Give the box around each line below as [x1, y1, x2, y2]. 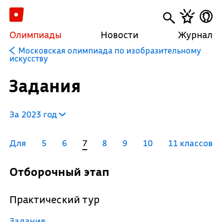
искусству [9, 53, 48, 63]
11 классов [167, 137, 213, 149]
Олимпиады [9, 29, 61, 41]
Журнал [178, 29, 213, 41]
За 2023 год [9, 109, 59, 120]
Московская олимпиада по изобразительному [18, 45, 201, 55]
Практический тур [16, 193, 100, 206]
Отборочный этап [17, 165, 110, 179]
